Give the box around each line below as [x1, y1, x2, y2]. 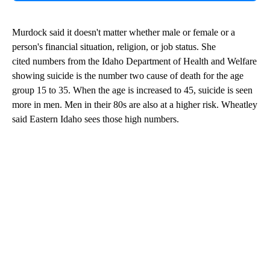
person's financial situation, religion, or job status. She [12, 42, 216, 52]
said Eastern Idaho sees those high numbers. [12, 114, 179, 125]
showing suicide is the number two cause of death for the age [12, 71, 243, 81]
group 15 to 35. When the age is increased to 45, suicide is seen [12, 85, 253, 96]
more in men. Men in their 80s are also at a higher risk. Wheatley [12, 99, 257, 110]
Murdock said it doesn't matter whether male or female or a [12, 27, 235, 38]
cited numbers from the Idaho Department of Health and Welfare [12, 56, 257, 67]
